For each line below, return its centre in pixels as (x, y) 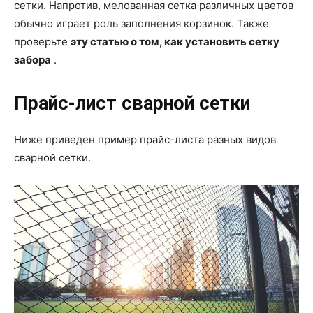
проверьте (42, 41)
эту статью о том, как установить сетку (175, 41)
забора (32, 59)
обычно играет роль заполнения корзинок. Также (141, 23)
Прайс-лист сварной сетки (132, 103)
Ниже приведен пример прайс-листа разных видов (145, 139)
